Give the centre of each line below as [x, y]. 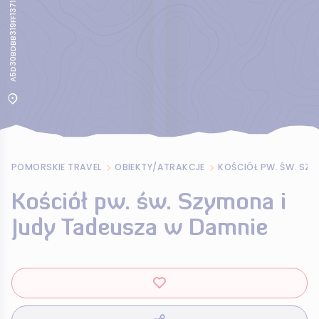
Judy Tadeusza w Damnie [140, 229]
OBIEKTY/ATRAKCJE [160, 167]
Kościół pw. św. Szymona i [149, 204]
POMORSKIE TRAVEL [57, 167]
